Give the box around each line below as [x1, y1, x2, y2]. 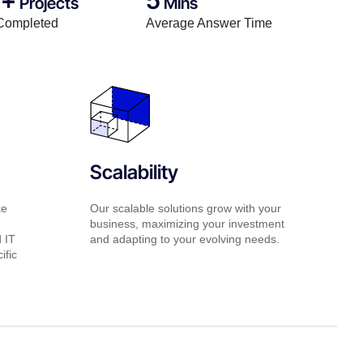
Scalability [89, 160, 178, 184]
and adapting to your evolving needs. [89, 232, 280, 246]
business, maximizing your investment [89, 216, 284, 230]
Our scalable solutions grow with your [89, 201, 281, 215]
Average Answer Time [146, 15, 272, 30]
